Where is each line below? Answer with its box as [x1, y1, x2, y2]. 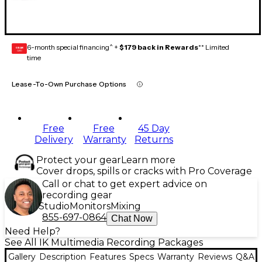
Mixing [111, 201, 141, 212]
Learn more [121, 154, 175, 166]
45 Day [138, 123, 170, 135]
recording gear [42, 189, 112, 201]
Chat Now [111, 213, 153, 224]
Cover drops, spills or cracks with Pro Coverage [36, 166, 252, 177]
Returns [135, 134, 173, 146]
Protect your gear [36, 154, 121, 166]
